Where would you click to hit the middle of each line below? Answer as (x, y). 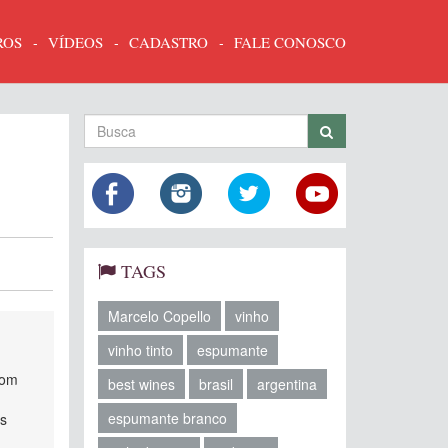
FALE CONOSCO (290, 41)
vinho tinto (140, 350)
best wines (141, 384)
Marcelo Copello (159, 316)
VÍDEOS (75, 41)
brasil (215, 384)
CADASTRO (168, 41)
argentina (286, 384)
